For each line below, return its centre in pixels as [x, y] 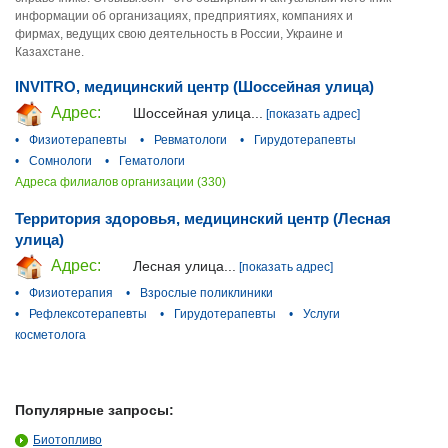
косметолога [50, 334]
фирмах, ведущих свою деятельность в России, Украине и [179, 34]
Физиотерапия [71, 292]
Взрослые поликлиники [206, 292]
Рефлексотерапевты [88, 313]
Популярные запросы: [94, 409]
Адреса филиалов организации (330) [120, 181]
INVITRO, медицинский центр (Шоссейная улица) [194, 86]
